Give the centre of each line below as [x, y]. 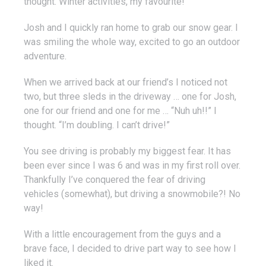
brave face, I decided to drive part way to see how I [130, 249]
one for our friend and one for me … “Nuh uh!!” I [120, 111]
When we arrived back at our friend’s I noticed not [126, 83]
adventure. [45, 56]
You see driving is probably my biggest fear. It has [127, 151]
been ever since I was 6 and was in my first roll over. [132, 166]
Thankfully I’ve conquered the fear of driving [115, 180]
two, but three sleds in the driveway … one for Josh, [130, 97]
